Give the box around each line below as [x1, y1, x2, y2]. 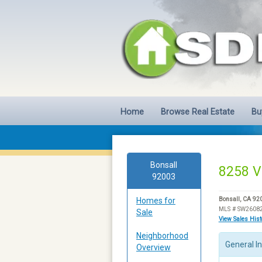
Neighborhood [136, 230, 188, 240]
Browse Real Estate [161, 106, 235, 117]
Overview [136, 242, 171, 252]
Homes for [136, 195, 175, 205]
